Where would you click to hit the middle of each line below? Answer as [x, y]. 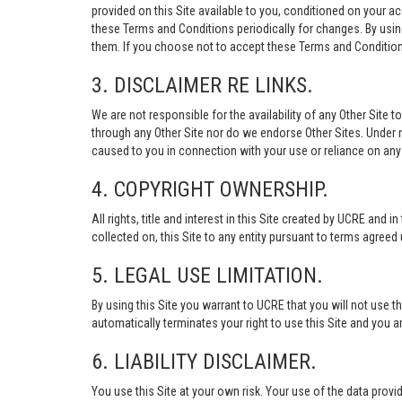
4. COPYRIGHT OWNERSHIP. [210, 189]
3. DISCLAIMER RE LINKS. [202, 85]
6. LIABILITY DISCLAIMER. [204, 362]
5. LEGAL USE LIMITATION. [207, 275]
